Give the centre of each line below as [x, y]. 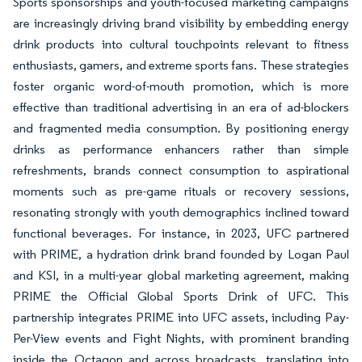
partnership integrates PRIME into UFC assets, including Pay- [181, 318]
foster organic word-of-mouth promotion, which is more [181, 86]
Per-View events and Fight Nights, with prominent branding [181, 339]
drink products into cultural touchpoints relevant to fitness [181, 44]
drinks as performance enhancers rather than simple [181, 149]
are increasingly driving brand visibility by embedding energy [181, 23]
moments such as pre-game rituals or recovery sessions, [181, 192]
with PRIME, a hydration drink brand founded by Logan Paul [181, 255]
